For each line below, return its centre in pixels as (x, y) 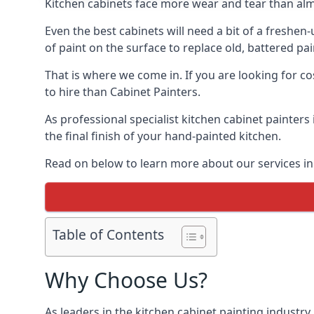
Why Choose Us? (126, 280)
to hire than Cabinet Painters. (123, 92)
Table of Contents (108, 235)
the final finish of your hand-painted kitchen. (163, 136)
